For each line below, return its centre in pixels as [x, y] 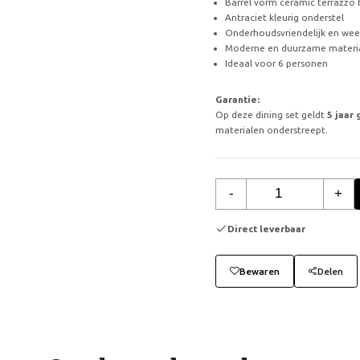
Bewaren [259, 271]
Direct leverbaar [267, 228]
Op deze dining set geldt [270, 114]
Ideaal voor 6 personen [276, 63]
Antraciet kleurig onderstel [284, 18]
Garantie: [238, 99]
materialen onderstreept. [272, 129]
